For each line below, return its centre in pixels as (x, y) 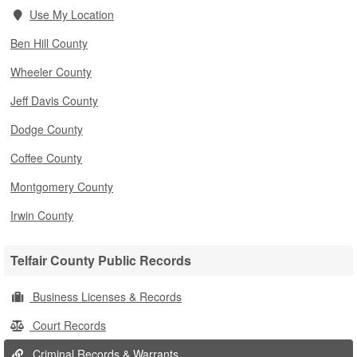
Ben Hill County (49, 43)
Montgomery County (62, 186)
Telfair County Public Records (101, 260)
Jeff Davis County (54, 100)
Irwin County (42, 215)
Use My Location (72, 14)
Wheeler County (51, 72)
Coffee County (46, 158)
